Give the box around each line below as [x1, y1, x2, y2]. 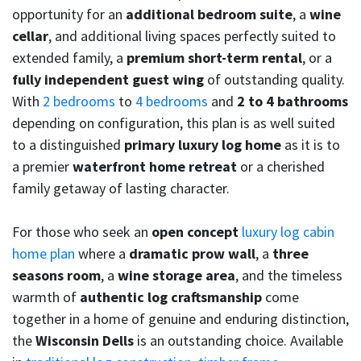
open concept [151, 222, 239, 242]
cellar [12, 27, 48, 46]
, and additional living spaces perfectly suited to [48, 27, 336, 46]
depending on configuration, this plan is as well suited [12, 114, 335, 133]
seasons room [12, 266, 101, 285]
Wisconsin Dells [35, 331, 134, 351]
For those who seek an [12, 222, 151, 242]
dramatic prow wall [129, 244, 255, 263]
